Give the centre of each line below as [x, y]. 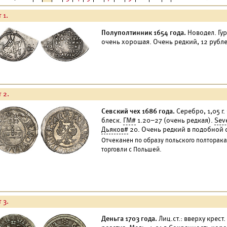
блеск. [112, 120]
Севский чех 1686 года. [138, 111]
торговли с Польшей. [131, 149]
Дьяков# [115, 129]
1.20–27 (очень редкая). [175, 120]
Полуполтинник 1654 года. [144, 33]
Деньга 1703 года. [129, 219]
